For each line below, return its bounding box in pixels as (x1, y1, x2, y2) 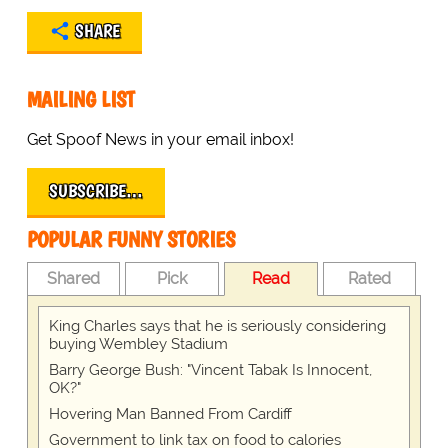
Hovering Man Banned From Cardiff (48, 405, 292, 424)
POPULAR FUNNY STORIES (26, 226, 235, 254)
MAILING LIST (26, 86, 135, 114)
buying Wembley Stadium (48, 335, 228, 354)
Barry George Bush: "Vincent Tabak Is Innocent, (48, 361, 372, 380)
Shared (47, 269, 101, 289)
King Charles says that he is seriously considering (48, 317, 386, 336)
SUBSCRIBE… (48, 180, 143, 203)
